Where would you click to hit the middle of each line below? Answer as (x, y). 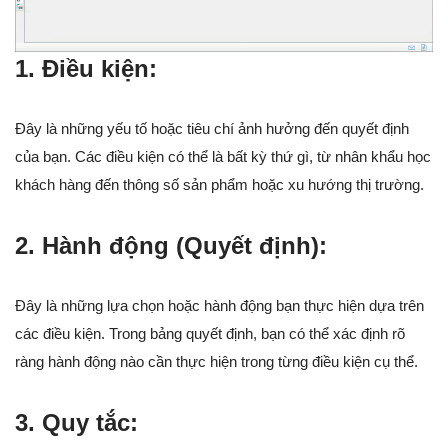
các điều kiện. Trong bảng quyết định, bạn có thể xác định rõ (210, 334)
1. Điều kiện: (86, 69)
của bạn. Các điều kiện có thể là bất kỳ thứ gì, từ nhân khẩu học (223, 157)
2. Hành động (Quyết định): (171, 246)
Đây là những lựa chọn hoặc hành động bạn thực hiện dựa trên (219, 306)
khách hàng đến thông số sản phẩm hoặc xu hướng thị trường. (219, 185)
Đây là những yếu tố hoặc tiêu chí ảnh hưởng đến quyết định (212, 129)
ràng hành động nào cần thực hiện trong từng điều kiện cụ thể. (216, 362)
